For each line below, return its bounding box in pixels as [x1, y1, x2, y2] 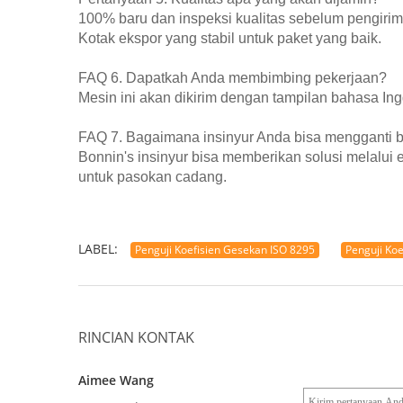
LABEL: [78, 240, 118, 257]
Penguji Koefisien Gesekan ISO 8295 [135, 242, 315, 257]
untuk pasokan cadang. [78, 169, 227, 184]
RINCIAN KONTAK [78, 327, 194, 347]
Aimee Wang [78, 372, 154, 389]
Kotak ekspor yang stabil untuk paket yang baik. [78, 31, 381, 46]
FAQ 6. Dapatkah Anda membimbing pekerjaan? [78, 70, 387, 85]
